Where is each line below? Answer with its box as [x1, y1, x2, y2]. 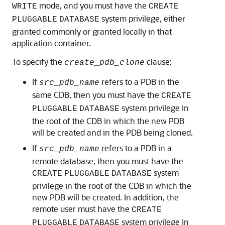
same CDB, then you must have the [32, 89, 161, 100]
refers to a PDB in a [99, 143, 172, 153]
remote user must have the [32, 203, 132, 214]
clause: [145, 56, 172, 67]
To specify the [12, 56, 64, 67]
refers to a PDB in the [99, 76, 179, 87]
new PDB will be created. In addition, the [32, 192, 179, 202]
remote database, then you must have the [32, 156, 183, 166]
